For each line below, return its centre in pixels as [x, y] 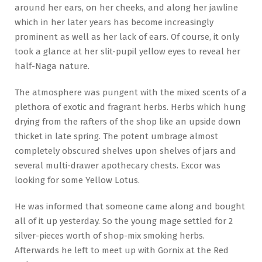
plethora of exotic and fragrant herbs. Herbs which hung [130, 107]
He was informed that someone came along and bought [130, 206]
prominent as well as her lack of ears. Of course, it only [127, 37]
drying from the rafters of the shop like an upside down [128, 121]
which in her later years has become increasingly [114, 22]
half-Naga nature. [52, 66]
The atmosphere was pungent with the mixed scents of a [131, 92]
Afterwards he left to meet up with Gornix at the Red [122, 250]
